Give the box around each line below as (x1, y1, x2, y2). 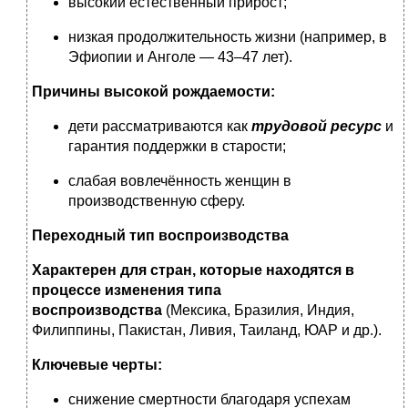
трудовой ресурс (251, 118, 382, 135)
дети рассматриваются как (68, 118, 251, 135)
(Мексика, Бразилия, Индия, (162, 302, 354, 319)
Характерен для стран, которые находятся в (32, 262, 354, 279)
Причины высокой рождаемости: (32, 84, 275, 100)
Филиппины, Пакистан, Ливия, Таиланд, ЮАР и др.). (32, 322, 385, 339)
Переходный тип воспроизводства (32, 228, 289, 244)
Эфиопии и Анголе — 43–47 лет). (68, 49, 296, 66)
